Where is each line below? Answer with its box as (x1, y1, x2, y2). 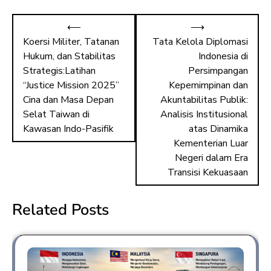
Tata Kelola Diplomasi (152, 34, 248, 48)
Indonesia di (198, 49, 248, 63)
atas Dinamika (189, 122, 248, 135)
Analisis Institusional (160, 107, 248, 121)
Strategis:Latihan (23, 64, 96, 77)
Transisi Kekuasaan (168, 165, 248, 179)
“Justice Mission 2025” (23, 78, 119, 92)
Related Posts (12, 199, 109, 221)
